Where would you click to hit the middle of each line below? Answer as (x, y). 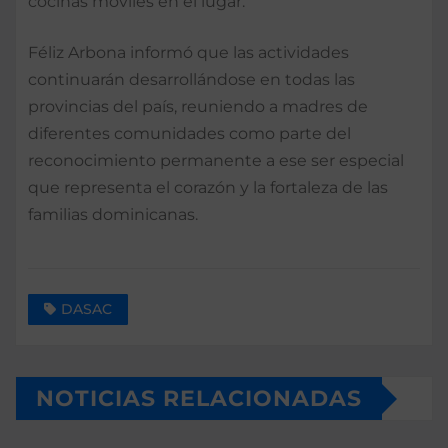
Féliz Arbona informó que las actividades (188, 52)
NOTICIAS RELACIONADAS (199, 399)
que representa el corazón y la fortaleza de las (208, 187)
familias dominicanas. (113, 214)
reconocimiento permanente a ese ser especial (216, 160)
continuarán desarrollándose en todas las (191, 79)
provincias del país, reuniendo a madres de (198, 106)
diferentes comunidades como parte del (189, 133)
